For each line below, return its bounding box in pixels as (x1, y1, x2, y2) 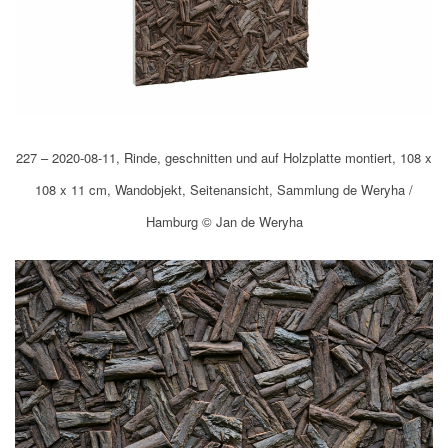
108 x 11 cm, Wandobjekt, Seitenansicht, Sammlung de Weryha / (35, 180, 413, 200)
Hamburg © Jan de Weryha (145, 212, 303, 232)
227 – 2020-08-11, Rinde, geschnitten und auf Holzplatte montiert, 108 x (16, 148, 432, 168)
